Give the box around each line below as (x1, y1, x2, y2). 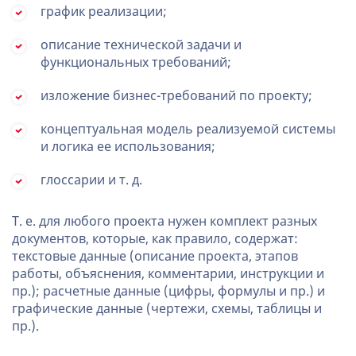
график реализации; (41, 4, 167, 19)
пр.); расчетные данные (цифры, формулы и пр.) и (12, 284, 325, 299)
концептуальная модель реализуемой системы (41, 122, 335, 137)
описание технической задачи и (41, 37, 242, 52)
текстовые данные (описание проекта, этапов (12, 249, 298, 264)
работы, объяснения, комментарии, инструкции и (12, 266, 324, 281)
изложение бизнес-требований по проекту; (41, 88, 312, 103)
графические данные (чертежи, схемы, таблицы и (12, 301, 322, 316)
